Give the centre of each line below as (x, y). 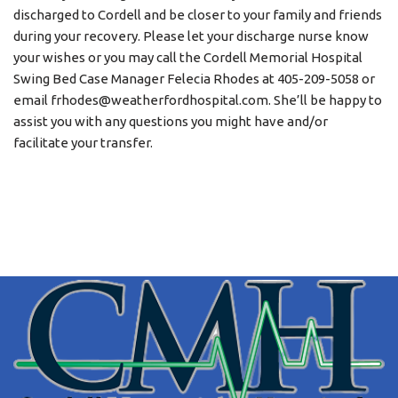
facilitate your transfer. (83, 143)
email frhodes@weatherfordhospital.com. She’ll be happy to (198, 100)
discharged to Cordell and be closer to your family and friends (198, 15)
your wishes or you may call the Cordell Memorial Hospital (188, 57)
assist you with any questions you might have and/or (171, 121)
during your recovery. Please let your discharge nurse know (191, 36)
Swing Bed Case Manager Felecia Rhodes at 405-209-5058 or (194, 79)
